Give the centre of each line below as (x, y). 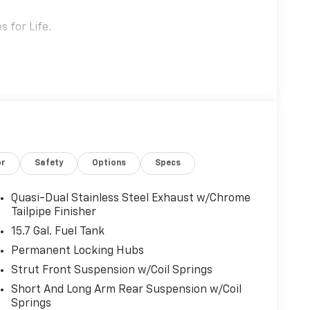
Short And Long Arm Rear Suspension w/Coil (126, 290)
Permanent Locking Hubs (77, 252)
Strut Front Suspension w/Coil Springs (111, 271)
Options (109, 164)
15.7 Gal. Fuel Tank (57, 232)
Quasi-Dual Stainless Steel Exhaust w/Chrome (130, 199)
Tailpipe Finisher (53, 213)
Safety (49, 164)
